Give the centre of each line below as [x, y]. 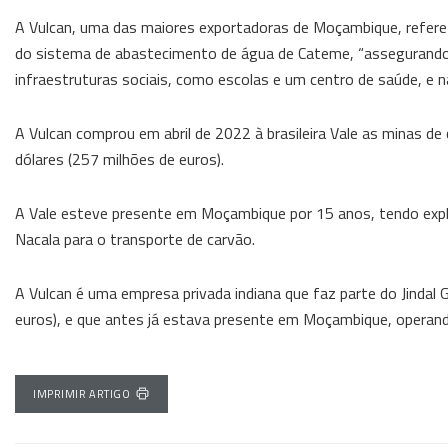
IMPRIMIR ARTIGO [82, 393]
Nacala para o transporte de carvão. [135, 238]
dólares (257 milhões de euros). [119, 158]
